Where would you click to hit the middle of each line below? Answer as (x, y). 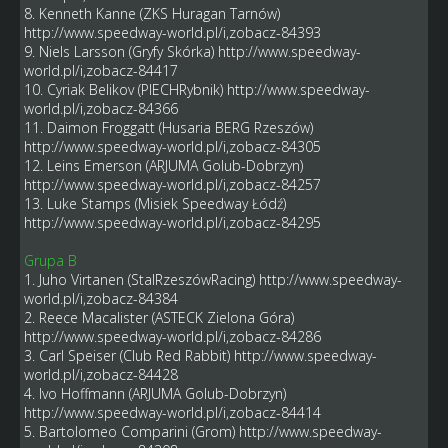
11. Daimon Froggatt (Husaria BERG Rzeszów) (168, 127)
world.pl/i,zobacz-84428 (100, 374)
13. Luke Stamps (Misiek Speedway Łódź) (154, 203)
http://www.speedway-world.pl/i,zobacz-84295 (172, 222)
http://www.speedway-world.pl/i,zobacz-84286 (172, 336)
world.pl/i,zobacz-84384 (100, 298)
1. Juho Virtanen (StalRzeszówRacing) (141, 279)
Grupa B (50, 260)
